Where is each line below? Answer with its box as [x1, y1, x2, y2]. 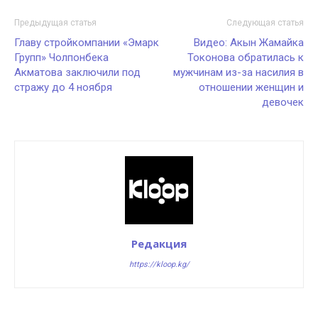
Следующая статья [226, 17, 304, 28]
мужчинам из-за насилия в [173, 65, 304, 79]
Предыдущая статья [14, 17, 97, 28]
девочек [262, 95, 304, 109]
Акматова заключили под [14, 65, 141, 79]
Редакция [131, 236, 187, 251]
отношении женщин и [199, 80, 304, 94]
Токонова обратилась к [187, 50, 304, 64]
